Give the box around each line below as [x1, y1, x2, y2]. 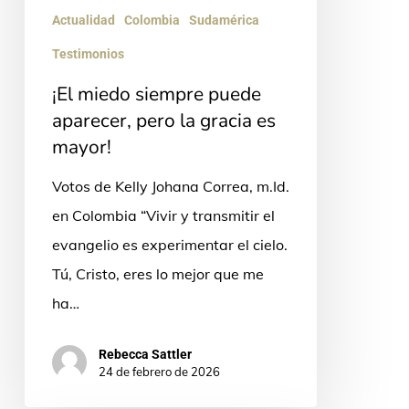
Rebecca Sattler [98, 346, 192, 362]
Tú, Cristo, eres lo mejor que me [51, 264, 264, 283]
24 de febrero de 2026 [98, 363, 220, 379]
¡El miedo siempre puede [51, 80, 261, 107]
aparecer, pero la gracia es [51, 107, 276, 133]
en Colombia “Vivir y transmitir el [51, 205, 275, 225]
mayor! [51, 133, 116, 160]
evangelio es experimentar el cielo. [51, 235, 288, 254]
